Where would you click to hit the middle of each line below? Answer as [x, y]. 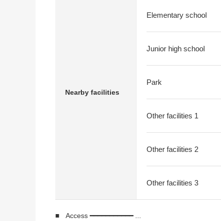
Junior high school [176, 49]
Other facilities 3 [172, 183]
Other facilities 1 [172, 116]
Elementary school [177, 15]
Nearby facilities [92, 92]
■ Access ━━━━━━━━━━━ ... [103, 216]
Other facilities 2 [172, 149]
